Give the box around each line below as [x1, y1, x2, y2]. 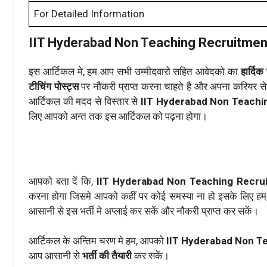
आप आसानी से [29, 250, 82, 262]
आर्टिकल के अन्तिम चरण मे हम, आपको [29, 235, 166, 247]
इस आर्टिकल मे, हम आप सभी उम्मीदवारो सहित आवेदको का [29, 66, 241, 78]
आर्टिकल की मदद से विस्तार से [29, 95, 141, 108]
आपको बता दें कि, [29, 175, 97, 187]
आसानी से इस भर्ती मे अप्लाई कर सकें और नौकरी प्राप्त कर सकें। [29, 204, 259, 217]
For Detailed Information [34, 8, 144, 20]
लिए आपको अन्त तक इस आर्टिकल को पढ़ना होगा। [29, 110, 207, 123]
